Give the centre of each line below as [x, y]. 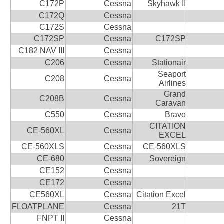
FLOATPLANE [38, 206]
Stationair [169, 62]
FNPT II [50, 218]
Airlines [172, 83]
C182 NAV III [41, 50]
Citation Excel [161, 194]
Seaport [172, 74]
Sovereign [167, 158]
